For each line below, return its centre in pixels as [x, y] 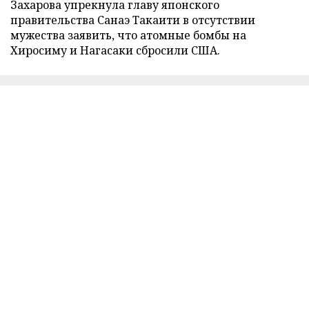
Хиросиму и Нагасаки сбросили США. [115, 50]
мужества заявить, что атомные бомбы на [128, 35]
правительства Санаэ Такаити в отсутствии [133, 20]
